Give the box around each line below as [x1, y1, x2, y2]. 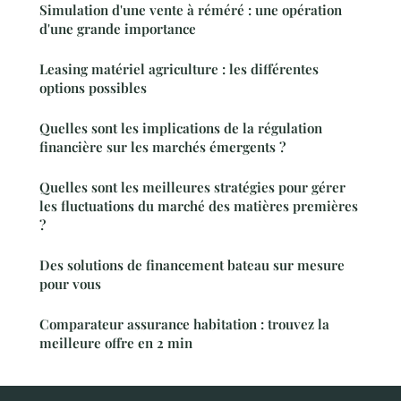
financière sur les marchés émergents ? [39, 137, 286, 156]
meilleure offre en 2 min [39, 333, 192, 352]
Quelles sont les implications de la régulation [39, 118, 322, 137]
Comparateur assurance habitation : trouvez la [39, 314, 329, 333]
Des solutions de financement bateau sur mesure [39, 255, 345, 274]
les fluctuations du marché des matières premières [39, 196, 358, 215]
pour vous [39, 274, 101, 293]
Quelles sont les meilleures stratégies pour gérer [39, 177, 346, 196]
